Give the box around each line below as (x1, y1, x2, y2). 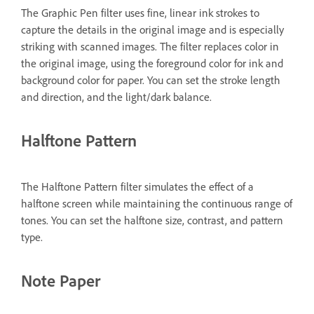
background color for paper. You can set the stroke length (21, 73, 280, 88)
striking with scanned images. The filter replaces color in (21, 39, 279, 54)
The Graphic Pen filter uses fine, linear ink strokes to (21, 6, 259, 20)
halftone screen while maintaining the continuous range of (21, 196, 292, 211)
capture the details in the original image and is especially (21, 22, 284, 37)
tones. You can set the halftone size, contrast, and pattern (21, 213, 283, 228)
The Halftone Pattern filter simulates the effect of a (21, 179, 254, 194)
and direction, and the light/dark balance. (21, 90, 212, 104)
